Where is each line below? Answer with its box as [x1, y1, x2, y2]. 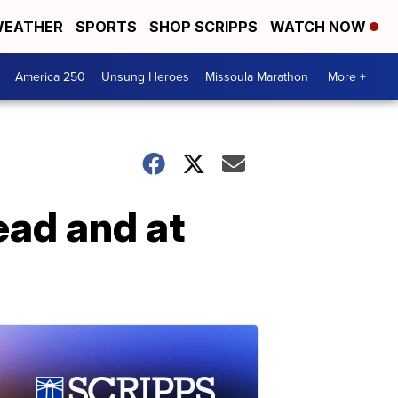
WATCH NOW [270, 18, 370, 36]
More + [328, 68, 366, 86]
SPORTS [76, 18, 137, 36]
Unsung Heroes [101, 68, 189, 86]
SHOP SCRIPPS [149, 18, 258, 36]
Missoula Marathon [205, 68, 308, 86]
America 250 [15, 68, 85, 86]
